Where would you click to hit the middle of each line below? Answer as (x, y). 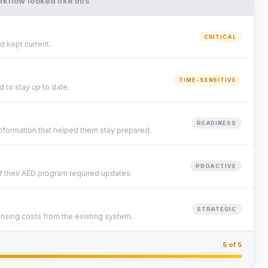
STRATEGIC (216, 209)
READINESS (216, 123)
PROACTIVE (216, 166)
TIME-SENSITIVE (208, 80)
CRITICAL (220, 37)
